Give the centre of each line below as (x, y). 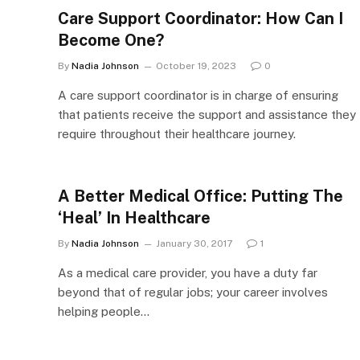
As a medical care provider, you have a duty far (188, 272)
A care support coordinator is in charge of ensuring (198, 95)
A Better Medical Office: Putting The (200, 196)
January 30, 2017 (194, 243)
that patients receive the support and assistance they (207, 114)
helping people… (104, 311)
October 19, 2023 (196, 65)
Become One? (111, 40)
